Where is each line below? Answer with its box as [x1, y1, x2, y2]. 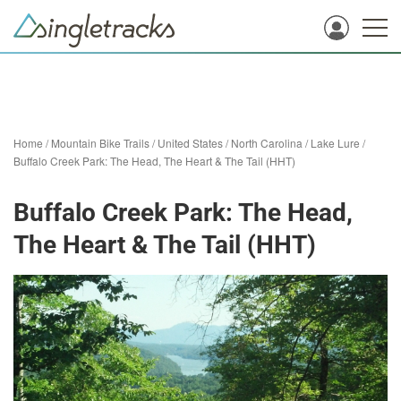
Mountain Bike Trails [51, 135, 149, 150]
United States [158, 135, 223, 150]
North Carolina [231, 135, 303, 150]
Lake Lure [311, 135, 360, 150]
